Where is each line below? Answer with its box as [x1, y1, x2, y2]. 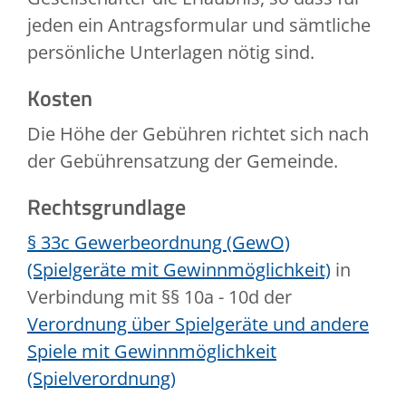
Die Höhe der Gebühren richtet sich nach [27, 121, 369, 147]
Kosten [27, 82, 92, 115]
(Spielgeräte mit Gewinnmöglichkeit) [27, 257, 331, 283]
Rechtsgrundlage [27, 190, 186, 224]
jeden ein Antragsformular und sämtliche [27, 13, 371, 38]
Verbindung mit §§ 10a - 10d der [27, 285, 292, 310]
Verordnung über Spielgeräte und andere [27, 312, 369, 337]
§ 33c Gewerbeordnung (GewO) [27, 230, 290, 256]
